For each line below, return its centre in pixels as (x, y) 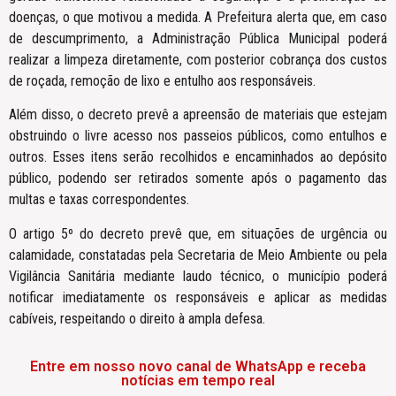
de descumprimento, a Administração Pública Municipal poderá (198, 38)
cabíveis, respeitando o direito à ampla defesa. (137, 318)
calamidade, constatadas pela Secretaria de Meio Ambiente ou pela (198, 255)
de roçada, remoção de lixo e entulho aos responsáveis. (162, 80)
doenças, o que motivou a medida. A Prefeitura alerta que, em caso (198, 17)
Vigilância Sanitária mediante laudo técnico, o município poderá (198, 276)
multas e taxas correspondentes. (99, 200)
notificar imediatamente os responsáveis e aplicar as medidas (198, 297)
